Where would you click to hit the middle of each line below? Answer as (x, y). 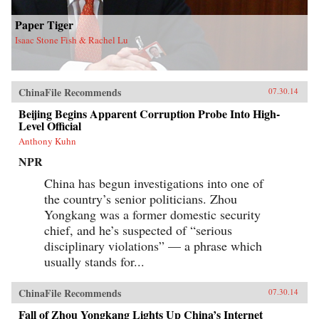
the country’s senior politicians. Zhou (141, 199)
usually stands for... (94, 262)
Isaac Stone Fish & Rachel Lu (72, 40)
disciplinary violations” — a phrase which (153, 246)
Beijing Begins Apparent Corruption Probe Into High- (149, 114)
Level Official (50, 126)
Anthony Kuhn (47, 141)
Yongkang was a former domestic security (152, 215)
